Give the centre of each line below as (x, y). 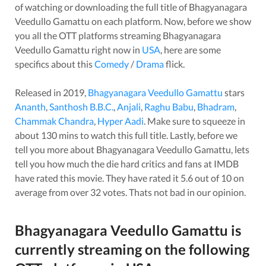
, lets (240, 149)
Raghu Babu (169, 106)
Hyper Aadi (121, 121)
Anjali (129, 106)
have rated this (45, 178)
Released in (39, 92)
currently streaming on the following (132, 249)
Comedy (112, 64)
